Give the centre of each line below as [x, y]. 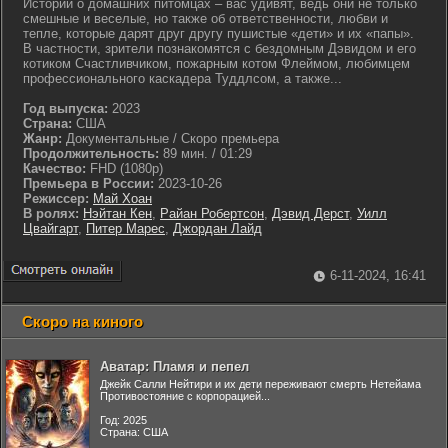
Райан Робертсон [212, 213]
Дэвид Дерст [310, 213]
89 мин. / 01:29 [205, 153]
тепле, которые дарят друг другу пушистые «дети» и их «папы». [218, 33]
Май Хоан [122, 198]
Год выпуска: [65, 108]
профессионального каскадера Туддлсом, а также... [182, 78]
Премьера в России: [88, 183]
